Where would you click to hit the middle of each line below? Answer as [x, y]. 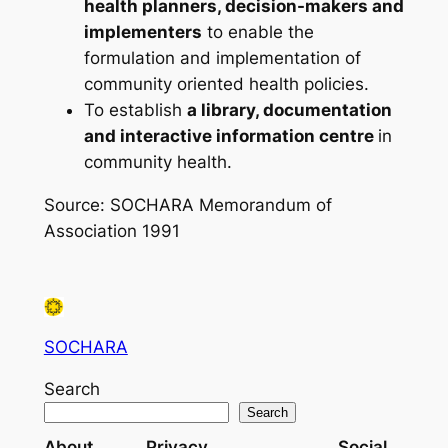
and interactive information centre [230, 136]
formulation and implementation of [222, 58]
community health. [157, 162]
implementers [142, 32]
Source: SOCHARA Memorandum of [187, 204]
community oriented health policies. [226, 84]
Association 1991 [111, 230]
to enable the [257, 32]
